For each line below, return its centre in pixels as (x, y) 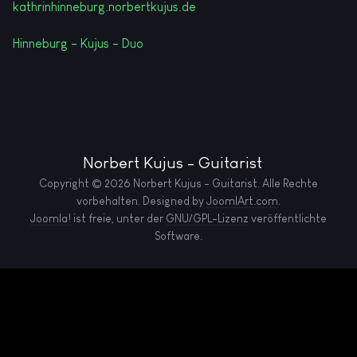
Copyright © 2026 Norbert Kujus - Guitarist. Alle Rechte (178, 184)
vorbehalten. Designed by (141, 201)
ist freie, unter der (118, 219)
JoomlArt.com (242, 201)
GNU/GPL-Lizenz (207, 219)
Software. (178, 236)
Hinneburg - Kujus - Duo (78, 44)
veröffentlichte (288, 219)
